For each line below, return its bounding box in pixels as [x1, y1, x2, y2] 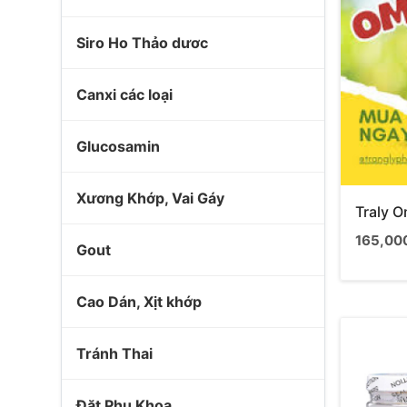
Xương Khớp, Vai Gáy [76, 189, 224, 207]
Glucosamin [76, 137, 160, 155]
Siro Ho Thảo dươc [76, 34, 208, 52]
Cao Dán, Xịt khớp [76, 293, 202, 311]
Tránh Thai [76, 344, 153, 362]
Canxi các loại [76, 85, 173, 104]
